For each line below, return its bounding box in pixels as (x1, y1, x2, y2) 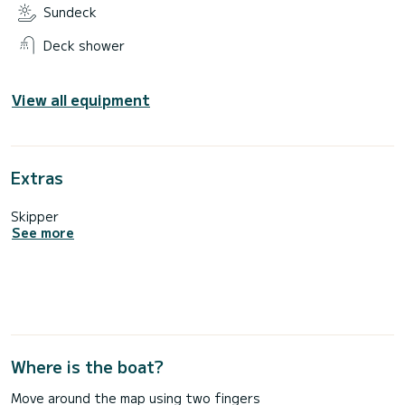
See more (12, 223, 74, 242)
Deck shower (43, 35, 125, 54)
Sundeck (43, 3, 97, 22)
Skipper (11, 206, 59, 225)
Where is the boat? (11, 354, 164, 379)
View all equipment (12, 88, 150, 110)
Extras (11, 165, 63, 189)
